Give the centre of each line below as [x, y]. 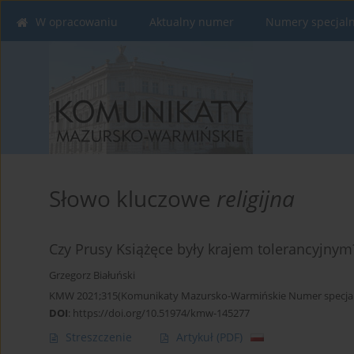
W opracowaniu [77, 22]
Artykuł [196, 337]
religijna [256, 199]
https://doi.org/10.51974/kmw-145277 [161, 313]
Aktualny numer [192, 22]
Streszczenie [99, 337]
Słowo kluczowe [133, 199]
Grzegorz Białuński [92, 276]
